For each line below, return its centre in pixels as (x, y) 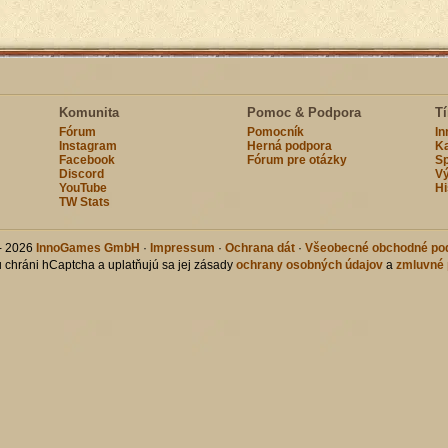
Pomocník (275, 132)
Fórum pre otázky (296, 160)
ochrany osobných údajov (309, 265)
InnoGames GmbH (87, 248)
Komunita (88, 112)
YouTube (82, 188)
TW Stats (84, 202)
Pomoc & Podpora (303, 112)
